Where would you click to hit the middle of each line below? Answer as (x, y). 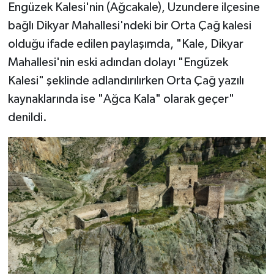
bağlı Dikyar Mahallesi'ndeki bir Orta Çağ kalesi (129, 25)
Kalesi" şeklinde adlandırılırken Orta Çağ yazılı (126, 80)
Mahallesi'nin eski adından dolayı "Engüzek (118, 62)
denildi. (27, 117)
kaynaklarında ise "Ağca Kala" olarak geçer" (121, 99)
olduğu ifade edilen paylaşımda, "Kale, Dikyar (125, 44)
